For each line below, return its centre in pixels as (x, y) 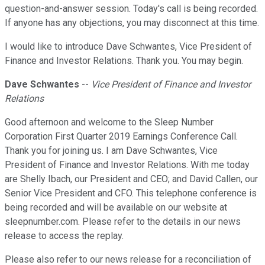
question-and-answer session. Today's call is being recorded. (131, 9)
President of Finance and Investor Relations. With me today (127, 165)
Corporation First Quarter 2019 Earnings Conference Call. (121, 137)
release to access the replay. (64, 236)
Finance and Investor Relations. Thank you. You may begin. (124, 61)
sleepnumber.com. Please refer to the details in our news (123, 222)
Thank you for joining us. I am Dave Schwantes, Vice (111, 151)
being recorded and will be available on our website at (116, 208)
